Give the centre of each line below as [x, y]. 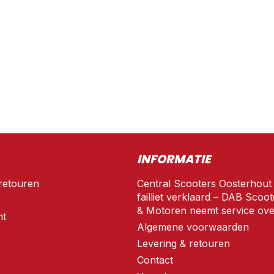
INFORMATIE [174, 159]
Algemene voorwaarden [193, 227]
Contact [155, 260]
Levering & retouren [183, 243]
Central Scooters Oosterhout [204, 183]
